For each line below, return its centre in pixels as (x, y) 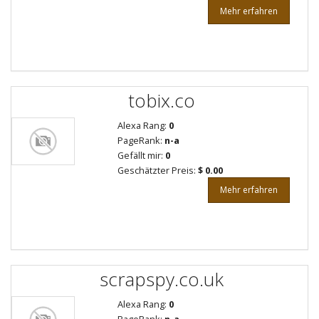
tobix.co (161, 100)
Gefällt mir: (141, 155)
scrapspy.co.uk (161, 279)
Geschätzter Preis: (157, 170)
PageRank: (141, 140)
